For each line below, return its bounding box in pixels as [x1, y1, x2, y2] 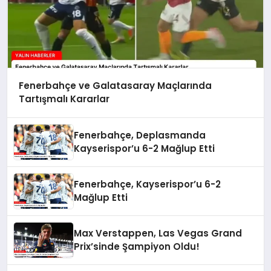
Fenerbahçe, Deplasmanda [74, 129, 206, 142]
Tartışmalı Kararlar [18, 93, 109, 106]
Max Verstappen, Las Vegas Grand [74, 227, 243, 240]
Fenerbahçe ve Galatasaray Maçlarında [18, 79, 212, 93]
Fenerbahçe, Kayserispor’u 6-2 [74, 178, 221, 191]
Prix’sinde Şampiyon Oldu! [74, 240, 200, 253]
